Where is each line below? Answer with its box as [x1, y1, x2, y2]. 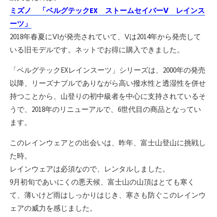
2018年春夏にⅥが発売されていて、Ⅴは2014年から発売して [10, 31, 201, 41]
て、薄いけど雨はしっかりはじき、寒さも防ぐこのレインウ [10, 190, 206, 200]
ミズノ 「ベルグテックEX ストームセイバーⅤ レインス [10, 5, 205, 15]
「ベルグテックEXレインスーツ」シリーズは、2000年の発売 [10, 65, 205, 75]
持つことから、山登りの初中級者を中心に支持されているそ [10, 91, 206, 101]
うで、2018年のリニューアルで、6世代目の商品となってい [10, 104, 201, 114]
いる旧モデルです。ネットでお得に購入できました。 [10, 45, 184, 54]
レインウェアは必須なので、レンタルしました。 [10, 164, 170, 173]
